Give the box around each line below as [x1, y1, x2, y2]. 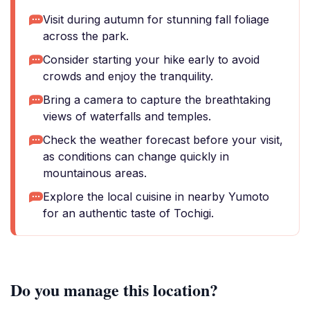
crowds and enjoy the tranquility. [43, 69, 213, 83]
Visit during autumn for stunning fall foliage [43, 12, 269, 26]
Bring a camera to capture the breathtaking [43, 93, 271, 107]
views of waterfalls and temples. [43, 109, 211, 123]
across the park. [43, 29, 129, 43]
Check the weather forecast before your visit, [43, 133, 283, 147]
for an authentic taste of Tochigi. [43, 206, 214, 220]
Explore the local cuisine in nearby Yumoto [43, 190, 269, 203]
